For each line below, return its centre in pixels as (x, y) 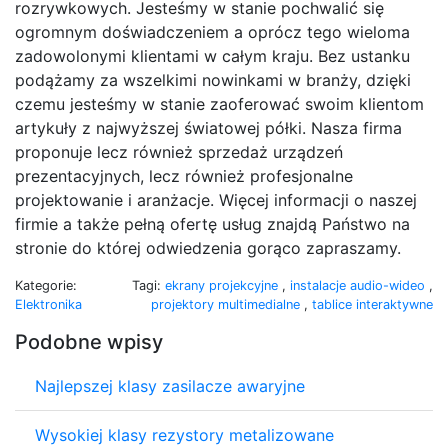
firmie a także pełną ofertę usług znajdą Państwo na (212, 223)
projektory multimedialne (227, 304)
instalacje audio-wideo (359, 285)
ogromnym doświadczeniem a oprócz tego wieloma (212, 31)
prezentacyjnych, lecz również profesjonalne (184, 175)
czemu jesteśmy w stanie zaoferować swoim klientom (219, 103)
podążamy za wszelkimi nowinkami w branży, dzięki (213, 79)
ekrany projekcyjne (223, 285)
